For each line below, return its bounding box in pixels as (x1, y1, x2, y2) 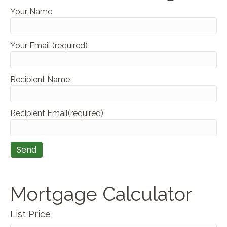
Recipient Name (10, 74, 70, 85)
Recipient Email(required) (10, 108, 103, 119)
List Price (10, 209, 51, 220)
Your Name (10, 7, 52, 17)
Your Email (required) (10, 41, 88, 51)
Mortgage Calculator (10, 182, 193, 206)
